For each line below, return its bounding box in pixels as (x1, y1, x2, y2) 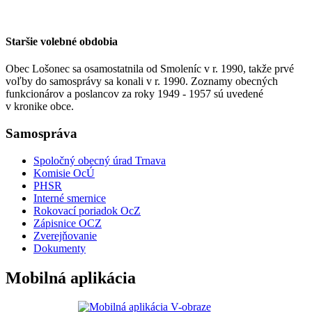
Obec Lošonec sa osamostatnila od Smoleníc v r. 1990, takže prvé (6, 63, 294, 75)
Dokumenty (33, 242, 86, 254)
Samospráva (6, 125, 77, 141)
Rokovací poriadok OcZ (33, 204, 141, 217)
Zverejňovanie (33, 229, 97, 242)
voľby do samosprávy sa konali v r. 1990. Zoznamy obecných (6, 75, 278, 88)
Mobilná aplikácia (6, 268, 136, 287)
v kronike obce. (6, 100, 74, 113)
